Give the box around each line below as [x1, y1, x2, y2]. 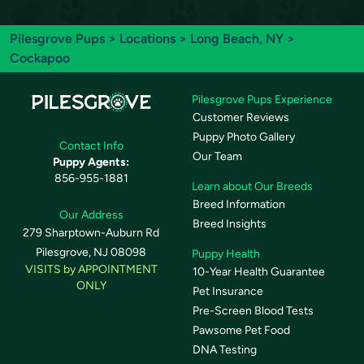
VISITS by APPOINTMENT [24, 262, 158, 276]
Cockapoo [10, 50, 70, 67]
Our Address [58, 207, 123, 222]
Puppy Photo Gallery [193, 130, 295, 145]
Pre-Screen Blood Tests [193, 304, 314, 318]
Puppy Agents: [53, 154, 129, 169]
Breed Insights [193, 217, 266, 232]
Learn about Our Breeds [192, 180, 313, 194]
